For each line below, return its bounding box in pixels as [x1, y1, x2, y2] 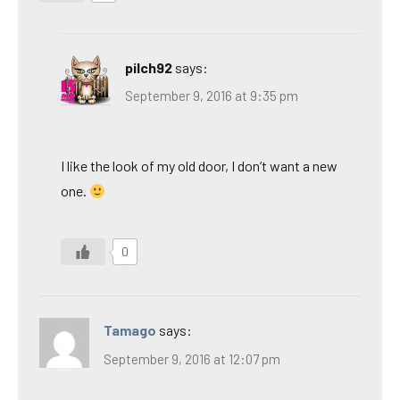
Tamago [104, 321, 156, 339]
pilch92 [125, 58, 172, 76]
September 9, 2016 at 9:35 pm [125, 87, 298, 104]
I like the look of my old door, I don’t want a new [61, 157, 337, 175]
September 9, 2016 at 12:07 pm [104, 350, 280, 367]
